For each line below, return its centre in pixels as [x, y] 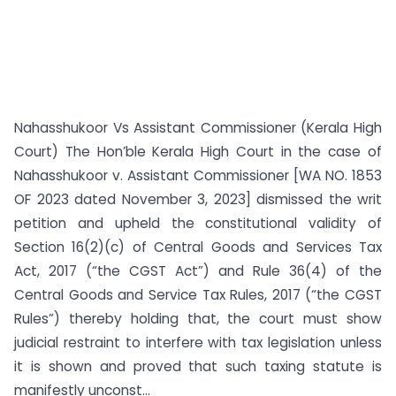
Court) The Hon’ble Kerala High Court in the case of [198, 152]
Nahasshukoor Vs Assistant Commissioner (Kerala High [198, 128]
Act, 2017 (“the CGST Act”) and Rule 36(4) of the [198, 271]
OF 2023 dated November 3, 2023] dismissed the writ [198, 199]
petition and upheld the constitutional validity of [198, 223]
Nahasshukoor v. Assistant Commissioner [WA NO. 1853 [198, 175]
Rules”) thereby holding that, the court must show [198, 319]
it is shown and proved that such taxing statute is [198, 366]
